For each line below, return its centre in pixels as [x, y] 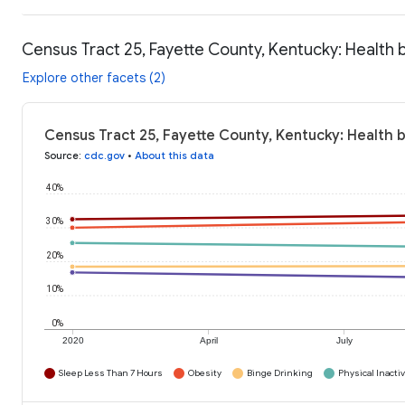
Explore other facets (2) [94, 78]
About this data [174, 156]
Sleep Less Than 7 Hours [111, 373]
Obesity [205, 373]
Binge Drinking [280, 373]
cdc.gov [104, 156]
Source [61, 156]
